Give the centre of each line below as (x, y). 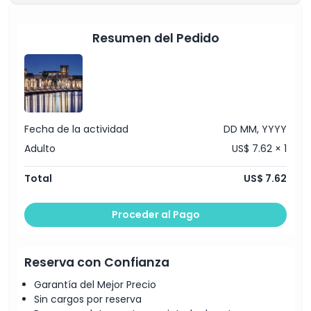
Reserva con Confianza (97, 262)
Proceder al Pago (155, 215)
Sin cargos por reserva (88, 299)
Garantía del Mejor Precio (95, 285)
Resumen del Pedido (155, 38)
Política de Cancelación (78, 53)
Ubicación (43, 14)
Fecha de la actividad (76, 129)
